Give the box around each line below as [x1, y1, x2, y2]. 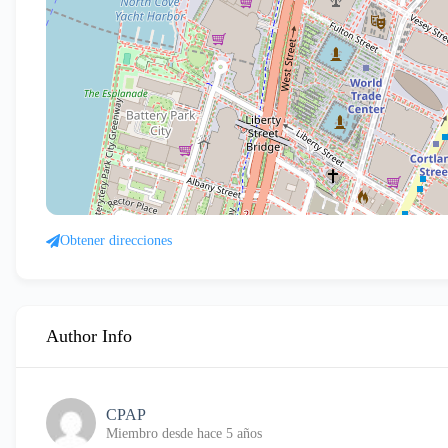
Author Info [46, 326, 132, 346]
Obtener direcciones [60, 233, 172, 248]
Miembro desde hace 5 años [106, 425, 262, 441]
